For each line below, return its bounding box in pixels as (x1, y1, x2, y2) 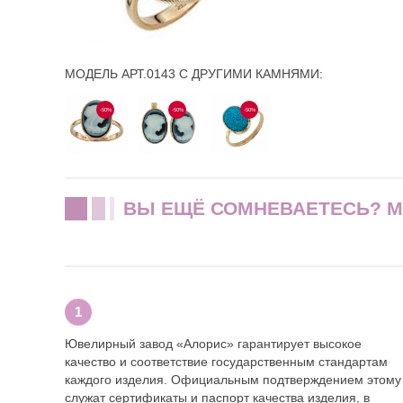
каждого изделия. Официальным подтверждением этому (65, 372, 401, 388)
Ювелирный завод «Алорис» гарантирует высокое (65, 336, 362, 352)
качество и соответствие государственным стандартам (65, 354, 388, 370)
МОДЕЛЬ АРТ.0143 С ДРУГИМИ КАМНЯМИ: (65, 67, 323, 82)
